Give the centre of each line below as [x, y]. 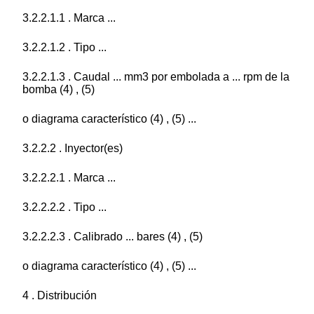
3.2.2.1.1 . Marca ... [69, 18]
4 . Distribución [60, 296]
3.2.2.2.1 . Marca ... [69, 178]
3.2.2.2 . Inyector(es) [73, 149]
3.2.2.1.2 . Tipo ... [64, 48]
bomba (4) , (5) [59, 90]
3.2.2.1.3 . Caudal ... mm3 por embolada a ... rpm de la [156, 77]
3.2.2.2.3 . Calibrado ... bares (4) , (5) [112, 237]
